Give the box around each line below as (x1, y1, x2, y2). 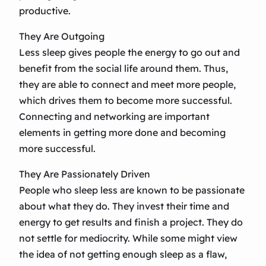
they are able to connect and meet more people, (19, 78, 236, 91)
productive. (19, 5, 71, 17)
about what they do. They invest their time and (19, 200, 229, 213)
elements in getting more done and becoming (19, 126, 226, 139)
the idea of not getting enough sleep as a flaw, (19, 248, 227, 261)
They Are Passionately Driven (19, 168, 150, 180)
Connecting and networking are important (19, 110, 210, 123)
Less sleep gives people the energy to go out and (19, 46, 240, 59)
